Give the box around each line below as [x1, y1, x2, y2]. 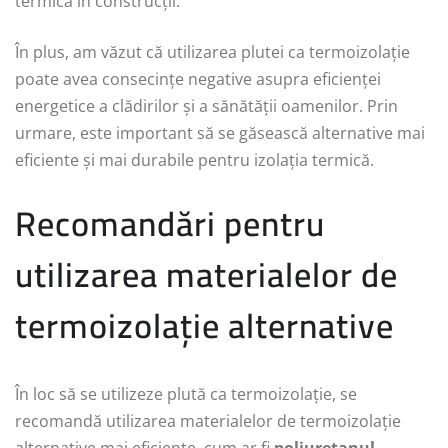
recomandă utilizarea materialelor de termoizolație [15, 410, 401, 433]
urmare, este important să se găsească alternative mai [15, 122, 425, 145]
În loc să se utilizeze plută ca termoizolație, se [15, 383, 357, 406]
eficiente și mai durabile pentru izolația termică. [15, 149, 374, 172]
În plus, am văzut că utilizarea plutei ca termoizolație [15, 41, 410, 64]
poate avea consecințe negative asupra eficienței [15, 68, 381, 91]
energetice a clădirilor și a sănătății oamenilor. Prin [15, 95, 398, 118]
